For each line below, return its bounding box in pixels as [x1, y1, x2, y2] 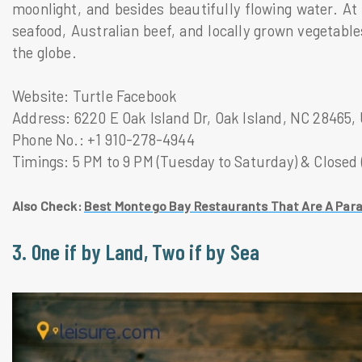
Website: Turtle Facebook [12, 86, 178, 105]
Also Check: [12, 197, 84, 213]
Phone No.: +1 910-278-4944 [12, 130, 195, 149]
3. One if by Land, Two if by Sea [12, 238, 260, 264]
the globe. [12, 43, 81, 61]
